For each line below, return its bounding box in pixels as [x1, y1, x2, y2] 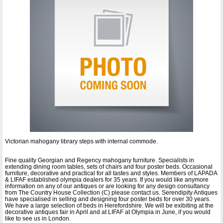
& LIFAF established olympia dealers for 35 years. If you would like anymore [5, 176, 209, 184]
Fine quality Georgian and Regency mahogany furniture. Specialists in [5, 157, 194, 164]
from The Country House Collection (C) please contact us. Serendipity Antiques [5, 189, 218, 197]
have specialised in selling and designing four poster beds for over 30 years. [5, 196, 211, 203]
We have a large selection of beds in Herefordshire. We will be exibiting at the [5, 202, 214, 210]
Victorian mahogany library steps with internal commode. [5, 138, 158, 145]
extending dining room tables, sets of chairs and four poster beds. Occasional [5, 163, 213, 171]
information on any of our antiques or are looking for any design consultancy [5, 183, 210, 190]
